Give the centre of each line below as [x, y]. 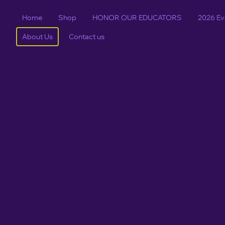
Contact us [87, 37]
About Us [37, 37]
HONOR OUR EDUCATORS [137, 18]
